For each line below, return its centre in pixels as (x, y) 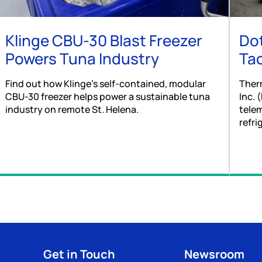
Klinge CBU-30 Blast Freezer (104, 41)
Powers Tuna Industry (82, 59)
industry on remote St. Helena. (72, 110)
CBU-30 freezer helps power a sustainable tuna (107, 97)
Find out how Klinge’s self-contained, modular (105, 84)
